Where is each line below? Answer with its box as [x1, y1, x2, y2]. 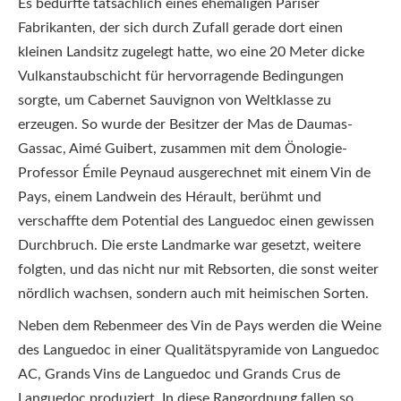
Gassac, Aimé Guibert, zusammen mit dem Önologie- [18, 141, 347, 156]
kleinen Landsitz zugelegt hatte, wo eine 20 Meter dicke [18, 44, 364, 59]
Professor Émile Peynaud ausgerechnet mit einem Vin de [18, 165, 371, 180]
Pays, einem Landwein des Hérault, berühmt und [18, 189, 321, 204]
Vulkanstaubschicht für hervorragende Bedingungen [18, 68, 344, 83]
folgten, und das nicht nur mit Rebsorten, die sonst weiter [18, 261, 379, 277]
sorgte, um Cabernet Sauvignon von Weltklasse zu [18, 92, 331, 107]
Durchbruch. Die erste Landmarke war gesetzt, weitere [18, 237, 361, 252]
